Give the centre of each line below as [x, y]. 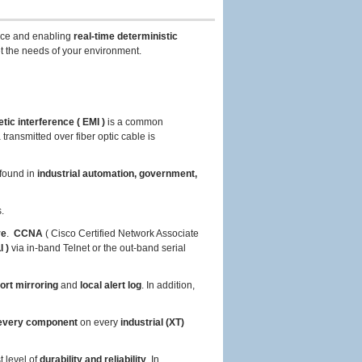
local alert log [111, 285]
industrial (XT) [152, 322]
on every [99, 322]
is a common [134, 122]
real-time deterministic [126, 36]
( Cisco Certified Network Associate [121, 234]
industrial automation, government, [117, 174]
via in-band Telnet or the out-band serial [97, 248]
